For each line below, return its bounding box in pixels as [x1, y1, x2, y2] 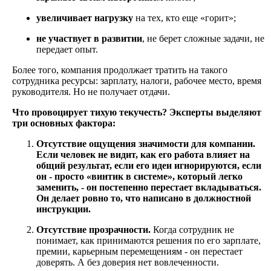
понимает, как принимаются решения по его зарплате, [36, 235, 261, 246]
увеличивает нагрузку [36, 13, 133, 24]
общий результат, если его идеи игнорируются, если [36, 160, 261, 171]
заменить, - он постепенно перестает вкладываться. [36, 182, 261, 193]
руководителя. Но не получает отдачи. [12, 87, 170, 97]
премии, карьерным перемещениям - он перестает [36, 246, 243, 257]
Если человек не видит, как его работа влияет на [36, 149, 250, 160]
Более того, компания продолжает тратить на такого [12, 65, 227, 76]
